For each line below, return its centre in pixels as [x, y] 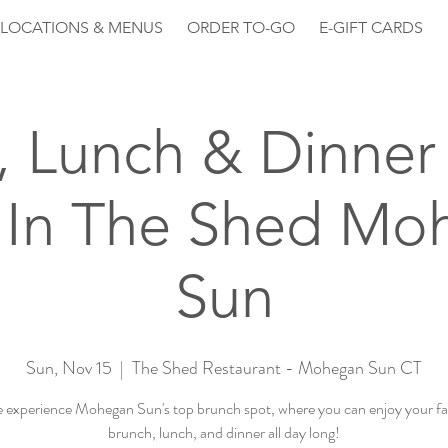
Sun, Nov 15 [69, 368]
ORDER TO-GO [241, 27]
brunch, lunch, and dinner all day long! [224, 432]
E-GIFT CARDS [371, 27]
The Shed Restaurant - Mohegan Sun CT [277, 368]
